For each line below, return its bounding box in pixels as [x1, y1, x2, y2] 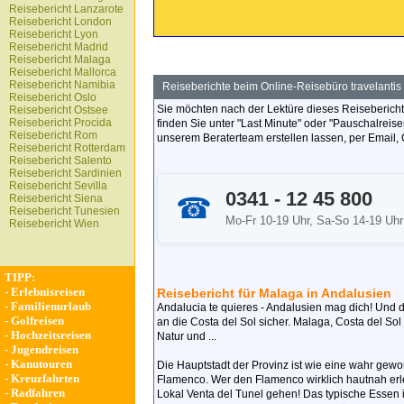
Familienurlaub [11, 299, 91, 313]
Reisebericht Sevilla [9, 179, 107, 192]
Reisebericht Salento [9, 154, 112, 167]
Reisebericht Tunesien [9, 205, 120, 217]
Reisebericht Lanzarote [9, 3, 124, 15]
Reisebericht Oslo [9, 91, 96, 104]
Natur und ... [157, 330, 216, 343]
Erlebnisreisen [11, 285, 85, 298]
